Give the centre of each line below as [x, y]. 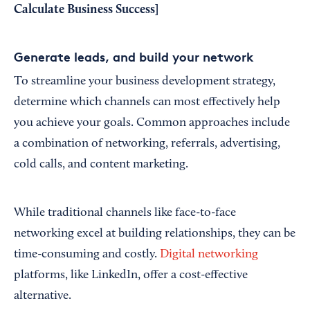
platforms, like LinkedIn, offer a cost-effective [131, 276]
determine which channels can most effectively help [147, 103]
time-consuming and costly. [87, 255]
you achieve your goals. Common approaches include [152, 124]
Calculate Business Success [84, 10]
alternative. [43, 297]
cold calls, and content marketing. [101, 165]
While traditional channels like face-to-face [125, 213]
